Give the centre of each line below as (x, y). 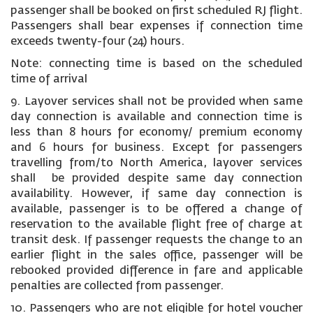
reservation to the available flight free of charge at (156, 225)
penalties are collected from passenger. (117, 286)
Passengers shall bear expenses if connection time (156, 27)
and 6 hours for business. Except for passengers (156, 148)
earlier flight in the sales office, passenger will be (156, 256)
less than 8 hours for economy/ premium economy (156, 133)
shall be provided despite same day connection (156, 179)
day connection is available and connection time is (156, 117)
